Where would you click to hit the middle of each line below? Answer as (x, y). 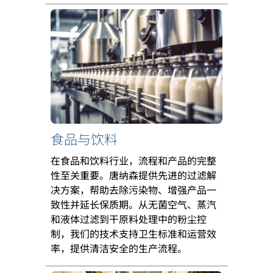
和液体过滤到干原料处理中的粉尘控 (129, 219)
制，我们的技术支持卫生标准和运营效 (133, 234)
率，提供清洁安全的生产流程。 (119, 248)
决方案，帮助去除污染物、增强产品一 (133, 190)
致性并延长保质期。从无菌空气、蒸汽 (133, 204)
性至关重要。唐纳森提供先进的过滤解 (133, 175)
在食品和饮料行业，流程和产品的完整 (133, 161)
